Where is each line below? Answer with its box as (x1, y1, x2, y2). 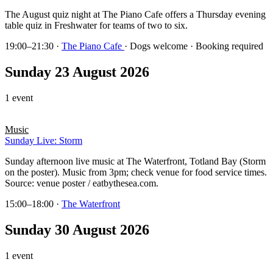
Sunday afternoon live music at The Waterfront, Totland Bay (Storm (5, 156, 266, 167)
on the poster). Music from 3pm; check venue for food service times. (5, 167, 267, 178)
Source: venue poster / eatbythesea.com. (5, 178, 158, 189)
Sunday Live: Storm (5, 135, 82, 146)
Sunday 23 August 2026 (5, 64, 149, 80)
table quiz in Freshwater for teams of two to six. (5, 20, 188, 31)
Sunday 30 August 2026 (5, 222, 149, 238)
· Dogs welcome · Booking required (124, 41, 263, 52)
